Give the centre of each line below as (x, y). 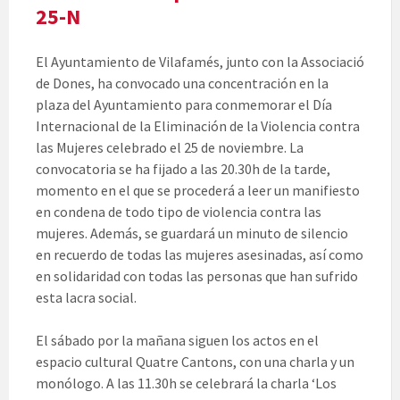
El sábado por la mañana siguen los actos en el (177, 341)
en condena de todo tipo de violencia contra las (179, 212)
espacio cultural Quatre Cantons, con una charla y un (195, 362)
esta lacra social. (86, 298)
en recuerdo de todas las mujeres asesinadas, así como (200, 255)
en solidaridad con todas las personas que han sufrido (197, 276)
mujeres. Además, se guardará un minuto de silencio (192, 233)
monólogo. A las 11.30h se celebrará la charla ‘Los (186, 383)
